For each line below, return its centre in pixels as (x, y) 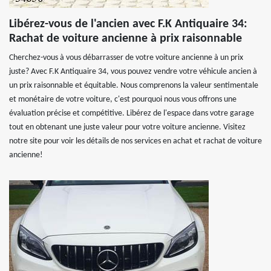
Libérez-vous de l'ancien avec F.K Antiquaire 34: (128, 24)
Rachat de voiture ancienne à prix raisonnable (126, 39)
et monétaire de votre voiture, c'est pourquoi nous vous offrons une (123, 100)
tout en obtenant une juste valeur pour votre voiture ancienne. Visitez (127, 127)
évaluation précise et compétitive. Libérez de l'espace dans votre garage (132, 113)
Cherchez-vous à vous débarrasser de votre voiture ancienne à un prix (126, 58)
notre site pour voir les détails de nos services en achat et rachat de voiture (135, 141)
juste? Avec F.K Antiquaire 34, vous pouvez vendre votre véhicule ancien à (133, 72)
